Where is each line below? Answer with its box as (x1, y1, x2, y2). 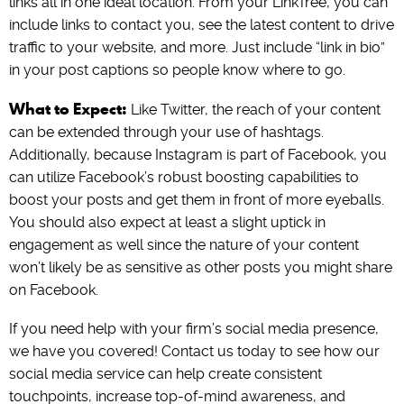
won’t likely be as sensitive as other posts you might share (9, 259, 392, 277)
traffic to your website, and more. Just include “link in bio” (9, 39, 385, 57)
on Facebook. (9, 281, 98, 299)
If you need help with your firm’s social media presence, (9, 320, 379, 338)
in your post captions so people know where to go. (9, 61, 345, 79)
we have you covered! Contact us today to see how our (9, 343, 380, 361)
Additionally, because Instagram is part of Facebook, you (9, 146, 387, 164)
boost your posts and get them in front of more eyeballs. (9, 191, 384, 209)
